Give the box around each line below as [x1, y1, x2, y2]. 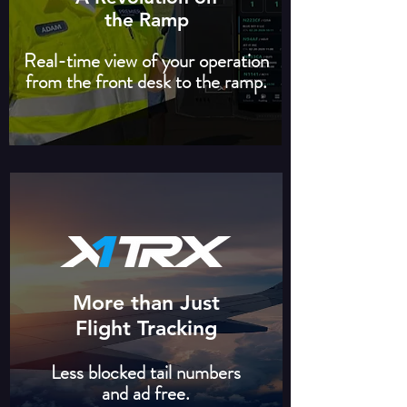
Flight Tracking [75, 315, 217, 341]
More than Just [73, 290, 220, 315]
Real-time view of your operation [24, 47, 269, 74]
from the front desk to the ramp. [25, 68, 267, 95]
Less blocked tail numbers [50, 359, 241, 386]
